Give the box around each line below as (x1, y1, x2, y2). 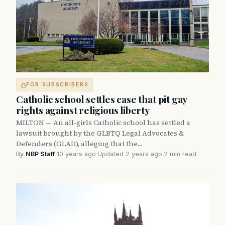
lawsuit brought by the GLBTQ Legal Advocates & (16, 128, 184, 139)
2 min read (164, 150, 196, 158)
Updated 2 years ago (97, 150, 162, 158)
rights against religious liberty (16, 103, 150, 117)
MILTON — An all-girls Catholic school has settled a (16, 118, 190, 128)
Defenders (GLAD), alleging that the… (16, 139, 143, 149)
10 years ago (57, 150, 96, 158)
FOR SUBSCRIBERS (26, 81, 89, 88)
